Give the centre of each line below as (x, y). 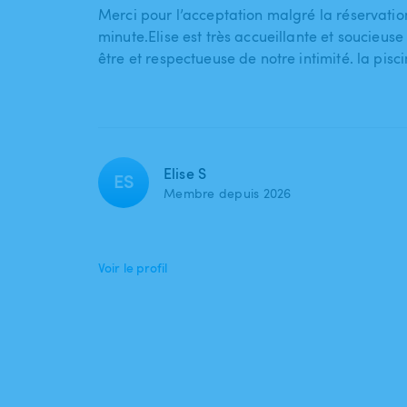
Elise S (185, 174)
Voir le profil (133, 268)
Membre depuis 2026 (228, 194)
